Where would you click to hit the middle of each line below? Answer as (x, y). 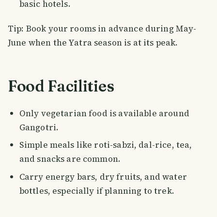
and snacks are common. (70, 159)
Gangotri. (39, 127)
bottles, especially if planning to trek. (97, 191)
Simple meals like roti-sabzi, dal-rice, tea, (106, 145)
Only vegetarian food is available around (104, 113)
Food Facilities (61, 86)
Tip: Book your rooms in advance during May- (102, 29)
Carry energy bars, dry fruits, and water (103, 177)
